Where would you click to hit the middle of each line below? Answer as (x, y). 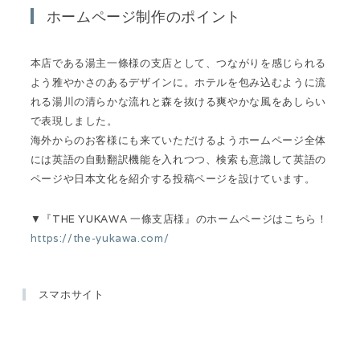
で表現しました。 (74, 121)
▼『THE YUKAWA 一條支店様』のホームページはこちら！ (179, 219)
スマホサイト (71, 295)
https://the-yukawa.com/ (100, 239)
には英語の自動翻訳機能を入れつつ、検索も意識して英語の (178, 159)
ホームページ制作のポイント (143, 16)
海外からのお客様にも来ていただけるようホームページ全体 (178, 140)
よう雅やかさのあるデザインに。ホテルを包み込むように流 (178, 82)
